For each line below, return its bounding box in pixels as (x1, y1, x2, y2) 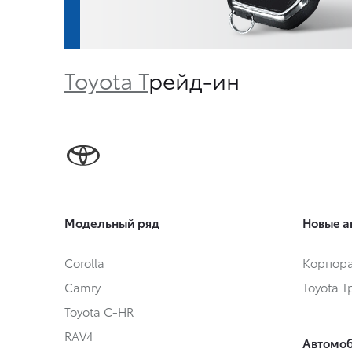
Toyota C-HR (64, 302, 134, 321)
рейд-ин (148, 64, 240, 95)
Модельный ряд (64, 214, 159, 232)
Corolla (64, 254, 104, 272)
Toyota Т (64, 64, 148, 95)
